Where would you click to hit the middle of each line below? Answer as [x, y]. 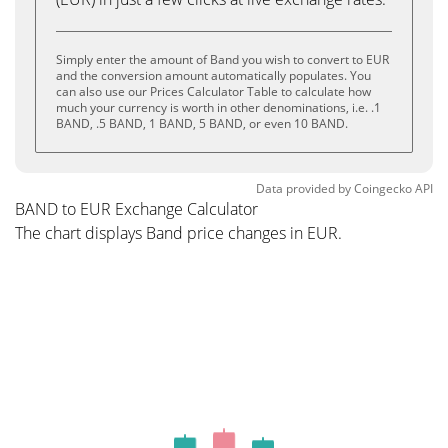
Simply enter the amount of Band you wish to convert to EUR [222, 59]
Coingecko [383, 188]
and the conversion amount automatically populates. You [213, 75]
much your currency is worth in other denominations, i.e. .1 [218, 107]
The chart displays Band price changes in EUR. [178, 233]
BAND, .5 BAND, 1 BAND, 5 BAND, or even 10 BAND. [202, 123]
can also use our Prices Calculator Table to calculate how [213, 91]
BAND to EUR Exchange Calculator [136, 209]
